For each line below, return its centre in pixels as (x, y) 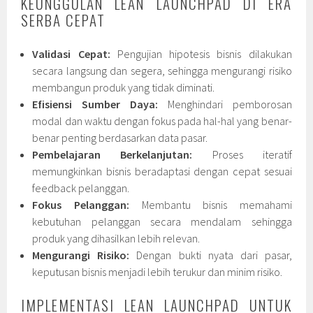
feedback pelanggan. (81, 188)
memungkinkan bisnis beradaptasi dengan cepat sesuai (162, 172)
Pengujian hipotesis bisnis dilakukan (201, 54)
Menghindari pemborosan (225, 104)
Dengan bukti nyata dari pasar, (211, 255)
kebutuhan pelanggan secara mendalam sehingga (162, 222)
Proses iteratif (242, 155)
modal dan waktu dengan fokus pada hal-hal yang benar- (162, 121)
